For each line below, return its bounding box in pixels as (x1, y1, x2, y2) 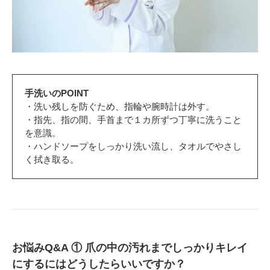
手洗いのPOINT (25, 88, 89, 99)
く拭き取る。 (25, 154, 79, 165)
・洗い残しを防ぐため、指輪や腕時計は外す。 (25, 101, 215, 112)
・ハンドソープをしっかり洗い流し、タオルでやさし (25, 141, 242, 152)
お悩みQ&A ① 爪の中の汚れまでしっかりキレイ (12, 242, 248, 254)
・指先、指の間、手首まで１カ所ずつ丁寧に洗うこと (25, 115, 242, 125)
